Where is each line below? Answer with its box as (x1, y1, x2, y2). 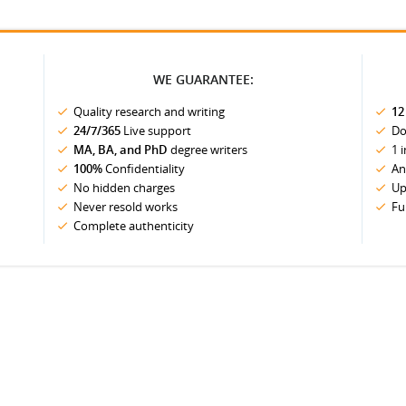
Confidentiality (102, 160, 185, 177)
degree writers (168, 141, 247, 158)
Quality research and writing (73, 103, 225, 120)
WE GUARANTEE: (152, 71, 254, 88)
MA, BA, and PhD (73, 141, 168, 158)
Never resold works (73, 198, 178, 215)
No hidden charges (73, 179, 175, 196)
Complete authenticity (73, 217, 194, 234)
